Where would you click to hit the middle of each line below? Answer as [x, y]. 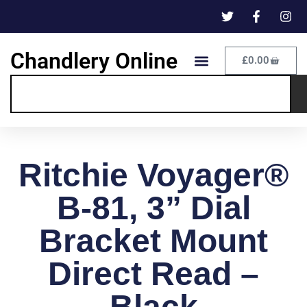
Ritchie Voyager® [153, 175]
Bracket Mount [153, 241]
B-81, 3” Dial [153, 208]
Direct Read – [153, 274]
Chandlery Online [94, 61]
